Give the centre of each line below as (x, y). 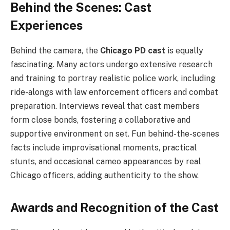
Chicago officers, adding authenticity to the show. (104, 176)
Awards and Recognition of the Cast (114, 208)
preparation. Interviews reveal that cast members (105, 106)
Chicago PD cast (133, 51)
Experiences (46, 25)
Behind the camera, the (55, 51)
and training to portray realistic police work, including (113, 79)
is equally (184, 51)
